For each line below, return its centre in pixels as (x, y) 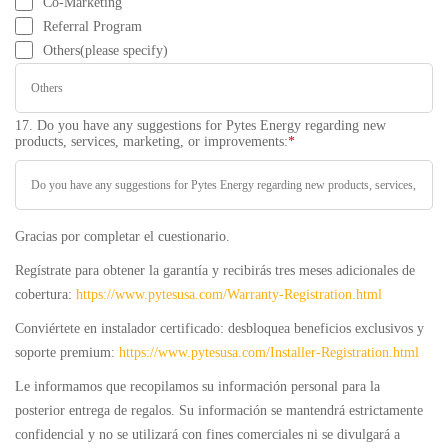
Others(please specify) (105, 50)
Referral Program (92, 26)
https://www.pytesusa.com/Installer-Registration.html (269, 352)
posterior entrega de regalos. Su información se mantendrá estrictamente (219, 410)
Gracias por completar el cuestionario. (122, 236)
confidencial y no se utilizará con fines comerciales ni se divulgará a (207, 434)
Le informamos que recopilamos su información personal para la (197, 386)
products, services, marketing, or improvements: (151, 141)
